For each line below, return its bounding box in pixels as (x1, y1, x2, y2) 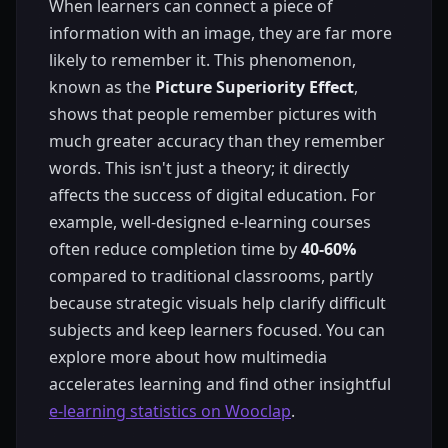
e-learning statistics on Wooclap (49, 400, 291, 422)
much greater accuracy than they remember (49, 130, 385, 152)
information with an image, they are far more (49, 22, 392, 44)
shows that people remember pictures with (49, 103, 377, 125)
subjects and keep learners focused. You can (49, 319, 385, 341)
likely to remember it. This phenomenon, (49, 49, 356, 71)
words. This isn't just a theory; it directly (49, 157, 349, 179)
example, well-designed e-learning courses (49, 211, 371, 233)
